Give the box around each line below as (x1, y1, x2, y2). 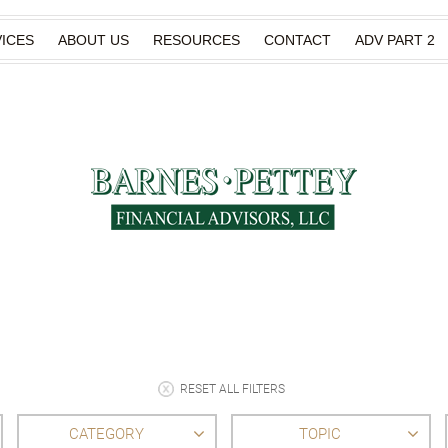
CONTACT (264, 32, 331, 48)
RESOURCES (153, 32, 240, 48)
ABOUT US (58, 32, 129, 48)
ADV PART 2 (355, 32, 435, 48)
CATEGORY (68, 424, 144, 443)
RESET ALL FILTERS (179, 382, 285, 396)
